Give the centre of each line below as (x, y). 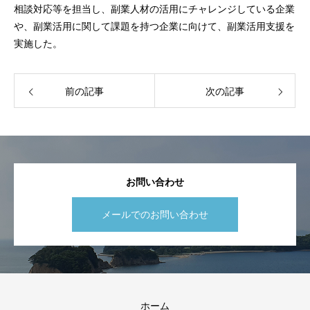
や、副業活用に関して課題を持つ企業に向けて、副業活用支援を (154, 26)
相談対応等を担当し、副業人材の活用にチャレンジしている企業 (154, 9)
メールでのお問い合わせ (155, 215)
